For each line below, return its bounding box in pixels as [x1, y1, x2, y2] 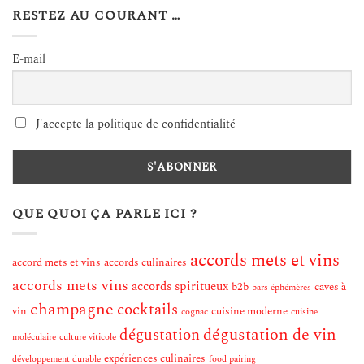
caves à [314, 279, 346, 296]
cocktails [117, 298, 178, 323]
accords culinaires [104, 254, 187, 271]
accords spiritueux [132, 277, 228, 297]
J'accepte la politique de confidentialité [32, 115, 236, 132]
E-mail [12, 50, 45, 67]
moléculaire [12, 331, 56, 344]
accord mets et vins [12, 254, 101, 271]
